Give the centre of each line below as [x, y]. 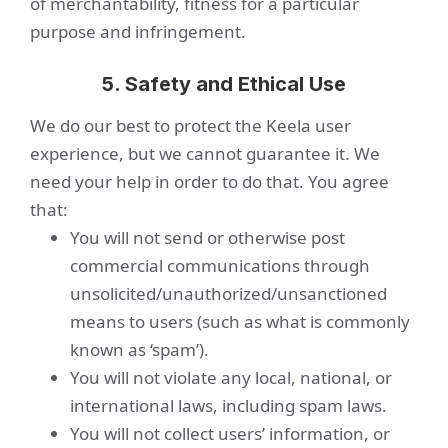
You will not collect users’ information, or [230, 433]
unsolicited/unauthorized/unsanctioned [228, 293]
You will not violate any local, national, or [231, 377]
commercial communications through [220, 265]
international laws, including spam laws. [228, 405]
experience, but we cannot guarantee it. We [205, 153]
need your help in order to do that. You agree [209, 181]
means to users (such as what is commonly [240, 321]
